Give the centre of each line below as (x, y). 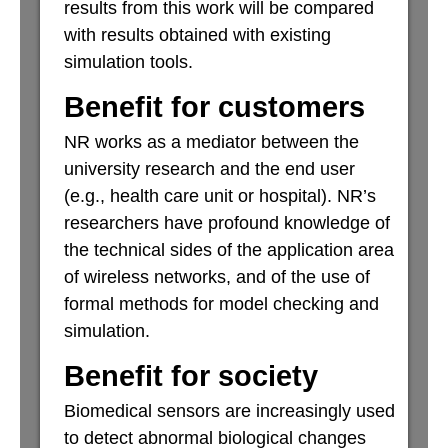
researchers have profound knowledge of (227, 223)
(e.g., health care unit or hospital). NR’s (220, 196)
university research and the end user (209, 169)
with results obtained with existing (197, 35)
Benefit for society (191, 376)
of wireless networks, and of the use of (217, 277)
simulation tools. (128, 62)
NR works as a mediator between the (211, 142)
